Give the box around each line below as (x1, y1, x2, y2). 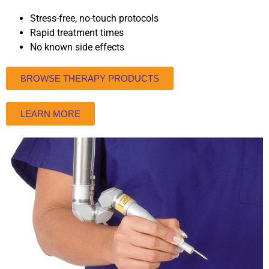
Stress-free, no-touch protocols (30, 12, 159, 24)
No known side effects (30, 41, 124, 53)
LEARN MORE (20, 108, 80, 119)
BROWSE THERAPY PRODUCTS (20, 73, 159, 83)
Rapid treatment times (30, 26, 124, 38)
